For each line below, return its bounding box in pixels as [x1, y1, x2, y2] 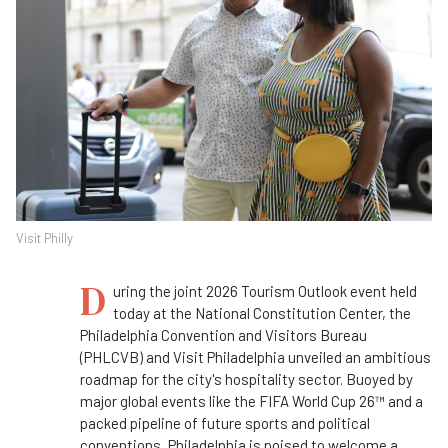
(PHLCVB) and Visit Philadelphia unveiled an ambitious [80, 348, 431, 367]
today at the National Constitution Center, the [113, 304, 411, 323]
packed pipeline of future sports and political [80, 414, 370, 433]
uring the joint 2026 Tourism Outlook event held [113, 282, 417, 301]
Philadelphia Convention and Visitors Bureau [80, 326, 367, 345]
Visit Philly [16, 230, 73, 247]
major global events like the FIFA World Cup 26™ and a [80, 392, 423, 411]
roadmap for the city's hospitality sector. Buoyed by [80, 370, 413, 389]
